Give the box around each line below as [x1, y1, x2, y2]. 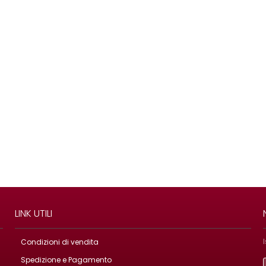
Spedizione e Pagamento [21, 254, 112, 265]
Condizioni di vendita [21, 236, 99, 247]
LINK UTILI [15, 206, 53, 220]
